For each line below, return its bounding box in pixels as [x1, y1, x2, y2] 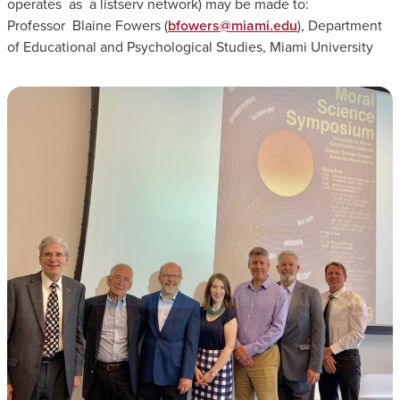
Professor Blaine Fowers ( [7, 14, 168, 36]
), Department [297, 14, 382, 36]
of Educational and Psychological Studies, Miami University [7, 36, 377, 57]
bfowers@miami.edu [168, 14, 297, 36]
